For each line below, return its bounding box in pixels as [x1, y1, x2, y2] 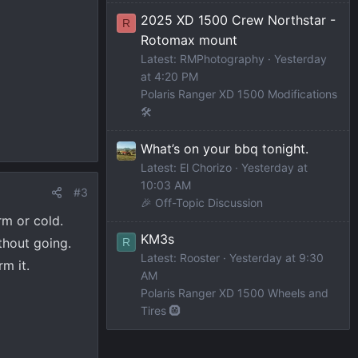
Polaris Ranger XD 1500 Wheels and [141, 285, 328, 300]
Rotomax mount [141, 32, 237, 49]
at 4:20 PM [141, 70, 198, 84]
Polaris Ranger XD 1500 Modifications [141, 87, 337, 101]
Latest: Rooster [141, 250, 220, 265]
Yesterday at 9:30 [229, 250, 324, 265]
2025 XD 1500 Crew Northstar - [141, 12, 336, 29]
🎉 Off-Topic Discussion [141, 195, 263, 209]
